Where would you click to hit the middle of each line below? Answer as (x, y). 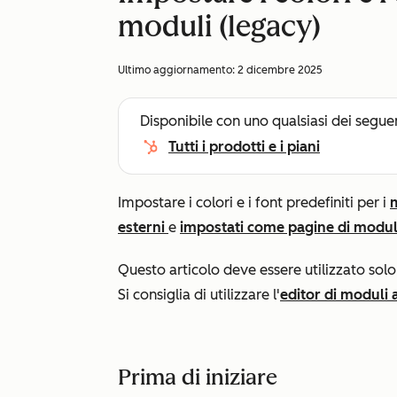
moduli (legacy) (219, 27)
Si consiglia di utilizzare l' (199, 295)
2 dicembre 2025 (280, 70)
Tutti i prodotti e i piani (244, 147)
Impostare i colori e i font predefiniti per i (254, 202)
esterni (143, 227)
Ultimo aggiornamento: (178, 70)
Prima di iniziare (198, 377)
